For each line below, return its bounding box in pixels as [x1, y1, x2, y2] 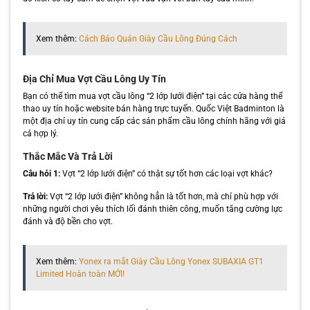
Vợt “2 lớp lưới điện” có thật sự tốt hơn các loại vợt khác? [60, 168, 273, 179]
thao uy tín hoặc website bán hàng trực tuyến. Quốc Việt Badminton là [22, 103, 284, 113]
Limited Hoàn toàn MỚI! [35, 268, 125, 279]
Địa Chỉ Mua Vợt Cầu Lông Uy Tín [22, 73, 166, 84]
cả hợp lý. [22, 128, 58, 138]
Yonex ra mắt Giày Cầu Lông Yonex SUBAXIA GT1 [78, 256, 264, 266]
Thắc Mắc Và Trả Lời [22, 150, 113, 162]
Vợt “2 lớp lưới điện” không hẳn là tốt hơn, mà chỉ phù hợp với [47, 191, 278, 201]
